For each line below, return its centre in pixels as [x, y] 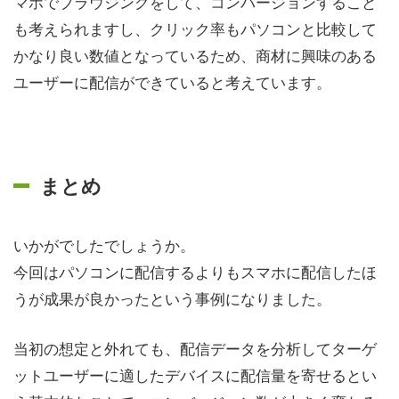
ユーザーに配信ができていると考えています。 [172, 82]
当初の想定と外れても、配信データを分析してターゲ [195, 347]
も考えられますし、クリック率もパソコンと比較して [195, 28]
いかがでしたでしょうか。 [104, 245]
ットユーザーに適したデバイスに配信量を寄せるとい [195, 374]
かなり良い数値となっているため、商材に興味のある [195, 55]
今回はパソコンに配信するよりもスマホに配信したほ [195, 272]
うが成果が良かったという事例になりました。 [172, 298]
